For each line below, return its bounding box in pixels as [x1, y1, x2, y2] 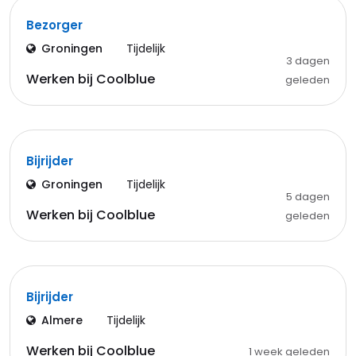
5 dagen [285, 189, 330, 204]
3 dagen [285, 53, 330, 68]
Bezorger [26, 17, 83, 33]
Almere [41, 312, 83, 328]
